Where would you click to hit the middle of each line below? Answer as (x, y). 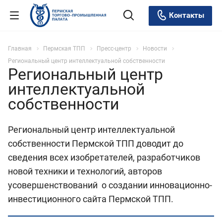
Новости (155, 49)
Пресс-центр (114, 49)
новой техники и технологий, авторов (85, 171)
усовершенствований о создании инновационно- (110, 185)
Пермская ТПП (64, 49)
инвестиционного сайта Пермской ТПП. (91, 199)
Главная (20, 49)
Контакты (186, 15)
